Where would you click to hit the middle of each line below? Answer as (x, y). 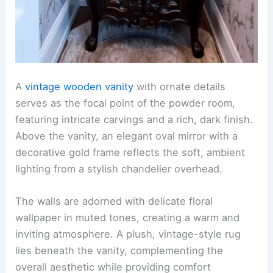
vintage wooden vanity (80, 87)
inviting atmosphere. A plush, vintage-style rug (128, 234)
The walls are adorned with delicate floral (114, 201)
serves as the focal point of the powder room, (126, 103)
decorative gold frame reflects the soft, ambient (130, 152)
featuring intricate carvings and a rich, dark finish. (134, 119)
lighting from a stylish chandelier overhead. (119, 169)
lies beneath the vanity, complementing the (119, 251)
